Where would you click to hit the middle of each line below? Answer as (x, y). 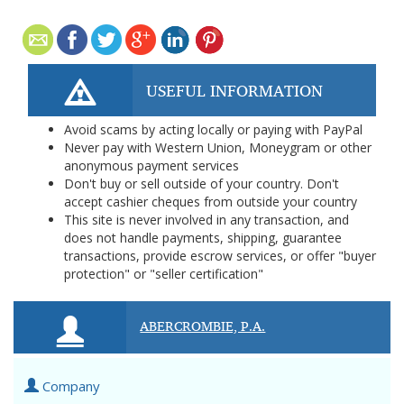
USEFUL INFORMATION (234, 90)
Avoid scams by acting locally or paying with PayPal (213, 129)
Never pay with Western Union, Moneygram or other (218, 147)
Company (69, 386)
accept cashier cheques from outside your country (211, 202)
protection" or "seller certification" (164, 274)
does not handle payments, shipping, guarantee (203, 238)
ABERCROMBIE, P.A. (203, 326)
